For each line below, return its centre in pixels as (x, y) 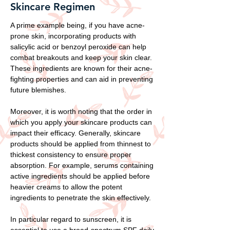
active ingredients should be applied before (80, 176)
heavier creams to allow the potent (66, 187)
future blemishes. (38, 90)
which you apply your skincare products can (81, 122)
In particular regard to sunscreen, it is (71, 219)
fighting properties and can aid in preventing (82, 79)
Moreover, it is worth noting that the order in (81, 111)
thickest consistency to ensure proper (71, 154)
